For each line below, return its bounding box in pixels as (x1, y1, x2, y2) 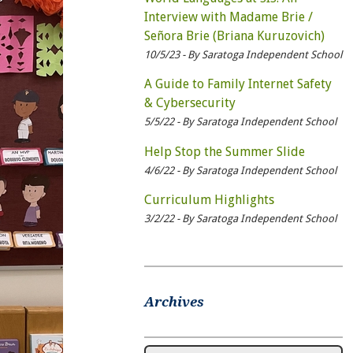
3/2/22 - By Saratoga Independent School (143, 213, 336, 225)
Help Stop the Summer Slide (143, 143, 305, 159)
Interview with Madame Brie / (143, 9, 313, 25)
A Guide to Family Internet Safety (143, 76, 332, 92)
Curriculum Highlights (143, 192, 274, 208)
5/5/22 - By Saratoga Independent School (143, 116, 336, 128)
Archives (143, 294, 204, 310)
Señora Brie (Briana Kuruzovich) (143, 28, 325, 44)
